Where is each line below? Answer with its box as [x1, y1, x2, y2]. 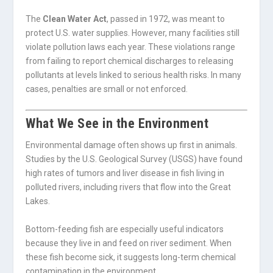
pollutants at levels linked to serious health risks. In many [26, 69, 242, 80]
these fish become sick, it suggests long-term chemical [26, 252, 236, 262]
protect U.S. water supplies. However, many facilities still [26, 27, 240, 38]
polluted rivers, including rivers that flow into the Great [26, 182, 232, 193]
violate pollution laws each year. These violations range [26, 41, 236, 52]
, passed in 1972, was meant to [107, 13, 225, 24]
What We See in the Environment [26, 116, 209, 132]
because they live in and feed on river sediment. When [26, 238, 232, 248]
